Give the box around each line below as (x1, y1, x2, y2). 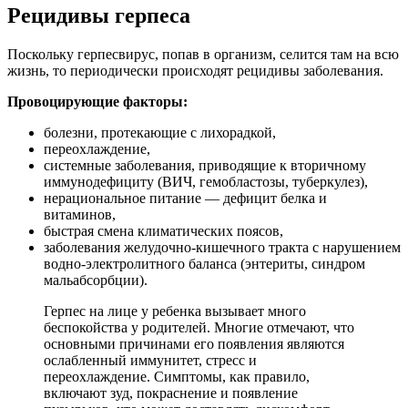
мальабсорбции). (44, 272, 148, 289)
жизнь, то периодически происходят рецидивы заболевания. (7, 63, 383, 79)
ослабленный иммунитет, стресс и (44, 352, 257, 369)
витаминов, (44, 207, 116, 223)
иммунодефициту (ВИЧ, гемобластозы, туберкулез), (44, 174, 368, 190)
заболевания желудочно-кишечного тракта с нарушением (44, 240, 401, 256)
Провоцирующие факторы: (7, 94, 188, 110)
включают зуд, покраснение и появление (44, 385, 298, 402)
